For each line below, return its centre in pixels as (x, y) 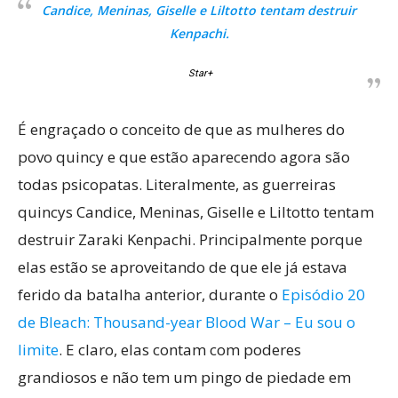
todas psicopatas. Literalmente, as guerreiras (177, 184)
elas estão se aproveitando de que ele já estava (183, 267)
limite (38, 350)
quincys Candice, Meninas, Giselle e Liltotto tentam (196, 212)
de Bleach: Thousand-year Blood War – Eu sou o (187, 322)
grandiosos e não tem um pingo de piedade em (184, 377)
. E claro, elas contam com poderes (180, 350)
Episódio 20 (323, 295)
